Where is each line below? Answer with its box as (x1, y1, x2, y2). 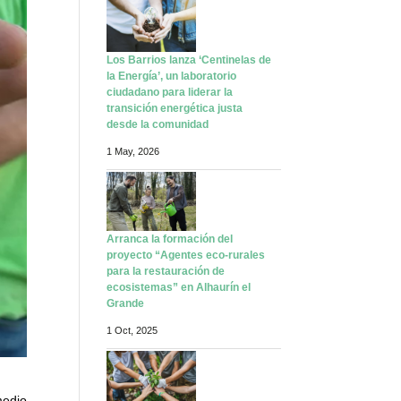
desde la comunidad (107, 130, 209, 143)
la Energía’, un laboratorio (107, 81, 237, 95)
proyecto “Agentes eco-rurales (107, 260, 266, 274)
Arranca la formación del (107, 244, 234, 258)
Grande (107, 309, 145, 322)
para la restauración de (107, 277, 226, 290)
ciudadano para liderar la (107, 98, 234, 111)
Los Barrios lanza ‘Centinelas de (107, 65, 272, 79)
